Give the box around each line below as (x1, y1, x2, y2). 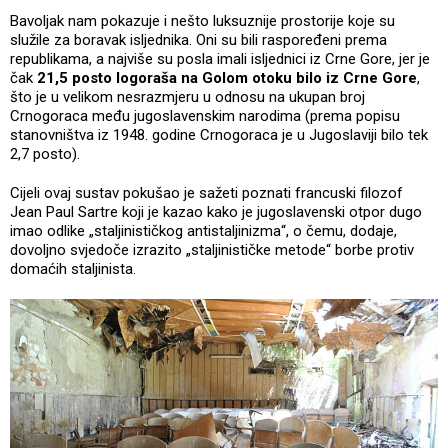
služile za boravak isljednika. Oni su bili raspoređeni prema (10, 31, 387, 50)
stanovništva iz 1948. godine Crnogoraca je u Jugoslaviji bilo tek (10, 126, 428, 145)
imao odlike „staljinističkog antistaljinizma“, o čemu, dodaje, (10, 222, 397, 241)
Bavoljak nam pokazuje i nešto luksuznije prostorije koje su (10, 12, 395, 31)
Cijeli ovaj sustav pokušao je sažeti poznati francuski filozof (10, 184, 403, 203)
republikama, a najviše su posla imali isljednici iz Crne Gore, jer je (10, 50, 430, 69)
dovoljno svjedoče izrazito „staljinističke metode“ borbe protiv (10, 241, 414, 260)
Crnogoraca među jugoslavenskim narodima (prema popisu (10, 107, 400, 126)
